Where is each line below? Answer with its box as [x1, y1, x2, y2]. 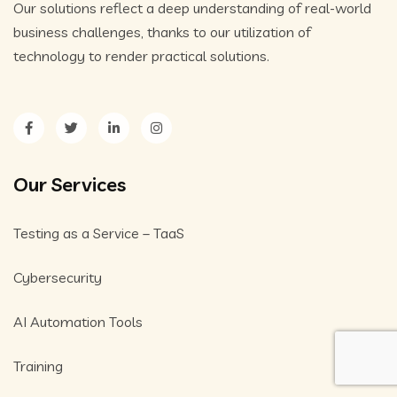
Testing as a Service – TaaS [13, 223, 184, 242]
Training [13, 356, 63, 375]
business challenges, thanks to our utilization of [13, 22, 311, 41]
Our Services [13, 171, 126, 197]
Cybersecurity [13, 268, 102, 286]
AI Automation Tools [13, 312, 143, 331]
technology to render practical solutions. [13, 46, 269, 65]
